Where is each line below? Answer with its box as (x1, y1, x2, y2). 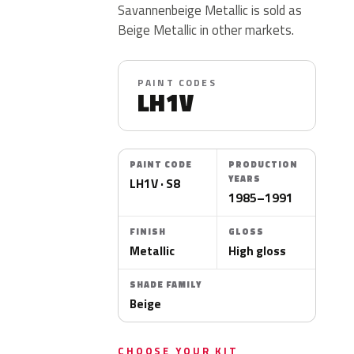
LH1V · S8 (130, 174, 181, 193)
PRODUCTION (228, 158, 298, 171)
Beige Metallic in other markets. (118, 20, 295, 40)
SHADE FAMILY (130, 278, 201, 291)
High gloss (228, 241, 286, 260)
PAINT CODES (137, 75, 217, 90)
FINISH (130, 225, 166, 238)
